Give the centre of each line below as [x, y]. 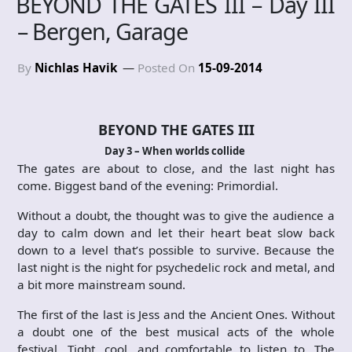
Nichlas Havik [76, 67]
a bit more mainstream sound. [101, 284]
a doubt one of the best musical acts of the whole [176, 331]
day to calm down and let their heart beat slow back [176, 232]
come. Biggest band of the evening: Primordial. [148, 185]
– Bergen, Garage [103, 31]
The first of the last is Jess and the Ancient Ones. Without [176, 314]
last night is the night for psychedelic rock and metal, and [176, 267]
